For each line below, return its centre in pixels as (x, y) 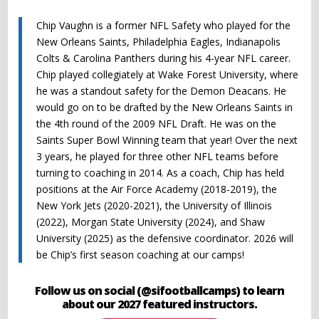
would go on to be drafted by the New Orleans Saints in (165, 107)
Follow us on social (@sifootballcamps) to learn (159, 290)
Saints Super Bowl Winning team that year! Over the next (167, 140)
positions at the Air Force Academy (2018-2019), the (157, 189)
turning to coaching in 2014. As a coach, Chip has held (161, 172)
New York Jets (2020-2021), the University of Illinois (155, 205)
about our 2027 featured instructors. (159, 304)
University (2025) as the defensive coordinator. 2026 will (165, 238)
